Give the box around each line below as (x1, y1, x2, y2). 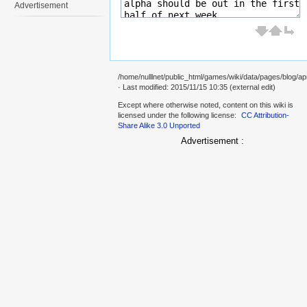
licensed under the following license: (118, 111, 238, 120)
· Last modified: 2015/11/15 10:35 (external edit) (118, 83, 275, 92)
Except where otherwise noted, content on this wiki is (118, 101, 293, 110)
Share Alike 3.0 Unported (118, 121, 200, 130)
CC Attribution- (241, 111, 290, 120)
